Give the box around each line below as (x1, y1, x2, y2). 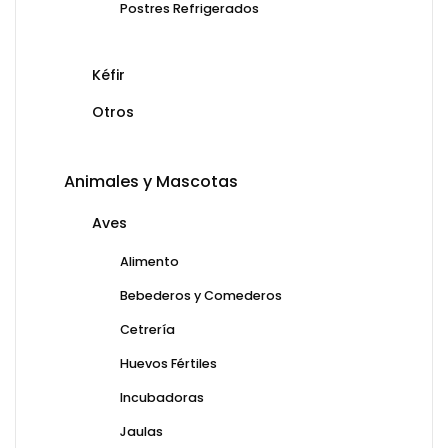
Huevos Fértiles (120, 355, 217, 373)
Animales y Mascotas (64, 170, 238, 194)
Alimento (120, 253, 179, 271)
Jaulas (120, 423, 163, 441)
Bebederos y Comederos (120, 287, 282, 305)
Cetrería (120, 321, 175, 339)
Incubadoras (120, 389, 204, 407)
